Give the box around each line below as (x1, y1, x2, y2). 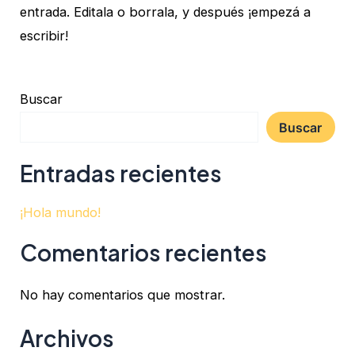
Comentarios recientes (20, 238, 268, 266)
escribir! (20, 27, 69, 44)
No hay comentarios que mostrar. (20, 287, 226, 303)
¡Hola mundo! (20, 204, 101, 221)
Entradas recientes (20, 158, 223, 187)
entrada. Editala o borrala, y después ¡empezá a (20, 3, 311, 20)
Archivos (20, 323, 115, 352)
